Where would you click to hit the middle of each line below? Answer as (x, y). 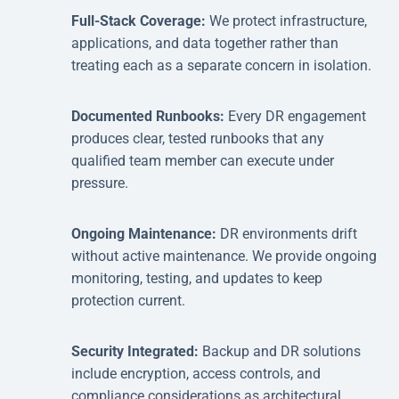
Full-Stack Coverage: (140, 20)
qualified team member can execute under (203, 160)
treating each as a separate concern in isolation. (221, 65)
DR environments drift (289, 233)
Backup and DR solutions (281, 351)
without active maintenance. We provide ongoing (224, 256)
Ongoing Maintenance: (146, 233)
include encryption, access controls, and (196, 373)
